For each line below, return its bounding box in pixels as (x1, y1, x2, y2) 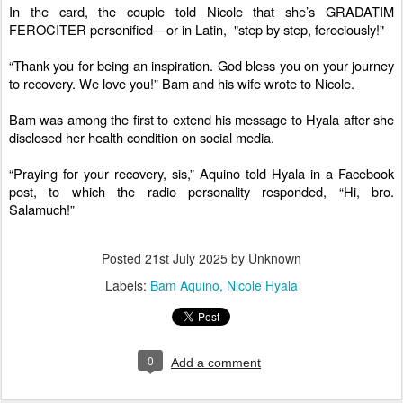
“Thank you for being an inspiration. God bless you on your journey (9, 56, 394, 76)
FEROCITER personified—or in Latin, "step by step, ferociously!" (9, 20, 384, 40)
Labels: (105, 276, 150, 295)
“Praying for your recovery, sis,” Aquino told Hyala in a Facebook (9, 164, 394, 184)
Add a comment (171, 355, 261, 371)
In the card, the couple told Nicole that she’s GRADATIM (9, 2, 394, 22)
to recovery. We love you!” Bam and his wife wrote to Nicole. (9, 74, 354, 94)
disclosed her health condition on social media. (9, 128, 274, 148)
